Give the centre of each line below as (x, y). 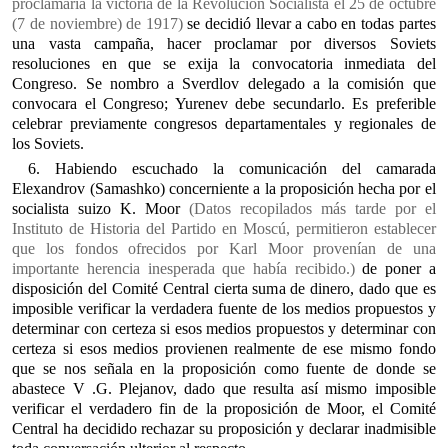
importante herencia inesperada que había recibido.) (183, 268)
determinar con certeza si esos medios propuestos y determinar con (224, 328)
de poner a (395, 268)
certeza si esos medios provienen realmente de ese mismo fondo (224, 348)
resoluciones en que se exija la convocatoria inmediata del (224, 63)
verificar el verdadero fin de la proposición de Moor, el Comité (224, 408)
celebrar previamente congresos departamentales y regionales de (224, 123)
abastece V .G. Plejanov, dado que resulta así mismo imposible (224, 388)
